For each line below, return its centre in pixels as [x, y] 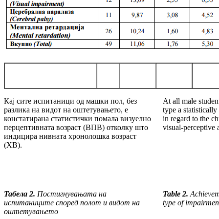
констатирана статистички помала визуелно [77, 119]
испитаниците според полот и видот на [72, 203]
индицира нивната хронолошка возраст [70, 136]
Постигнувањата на [71, 194]
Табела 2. [20, 194]
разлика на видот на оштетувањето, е [66, 110]
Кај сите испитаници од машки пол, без [70, 101]
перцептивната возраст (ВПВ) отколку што [76, 128]
